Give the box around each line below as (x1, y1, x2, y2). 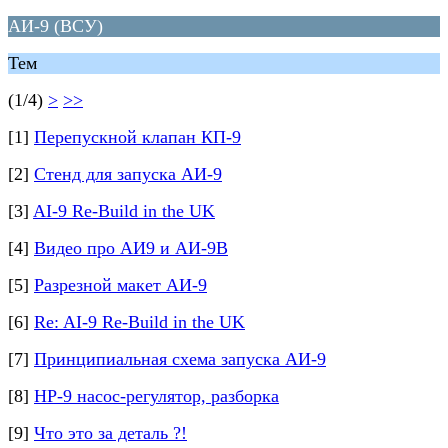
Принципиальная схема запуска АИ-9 (34, 349, 326, 369)
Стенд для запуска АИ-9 (34, 164, 222, 184)
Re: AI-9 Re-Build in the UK (34, 312, 245, 332)
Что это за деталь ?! (34, 423, 187, 443)
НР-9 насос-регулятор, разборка (34, 386, 279, 406)
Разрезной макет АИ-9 (34, 275, 207, 295)
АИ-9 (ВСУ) (8, 16, 103, 36)
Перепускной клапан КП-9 (34, 127, 241, 147)
